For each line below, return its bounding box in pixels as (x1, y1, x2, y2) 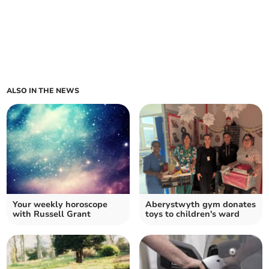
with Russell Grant (13, 208, 91, 220)
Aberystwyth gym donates (145, 199, 256, 211)
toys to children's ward (145, 208, 240, 220)
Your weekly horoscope (13, 199, 108, 211)
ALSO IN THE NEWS (7, 86, 80, 96)
